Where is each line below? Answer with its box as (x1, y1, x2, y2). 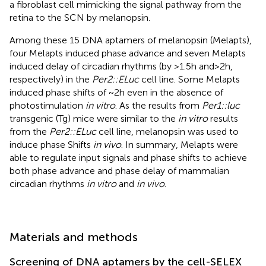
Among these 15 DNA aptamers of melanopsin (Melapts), (9, 34, 252, 46)
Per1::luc (202, 99, 240, 111)
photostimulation (9, 99, 85, 111)
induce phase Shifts (9, 138, 93, 150)
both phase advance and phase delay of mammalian (9, 164, 229, 176)
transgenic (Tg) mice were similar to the (9, 112, 178, 124)
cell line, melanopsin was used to (96, 125, 239, 137)
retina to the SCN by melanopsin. (9, 11, 150, 23)
